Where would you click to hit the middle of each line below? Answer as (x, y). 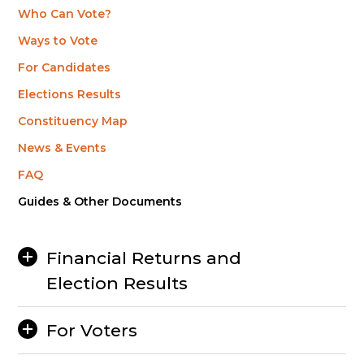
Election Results (117, 283)
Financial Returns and (144, 258)
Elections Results (70, 94)
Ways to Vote (58, 41)
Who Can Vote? (65, 14)
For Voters (92, 330)
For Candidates (65, 67)
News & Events (63, 148)
